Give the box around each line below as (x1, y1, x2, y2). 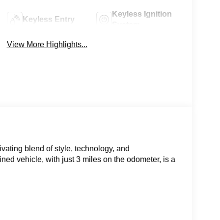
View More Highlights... (26, 40, 87, 49)
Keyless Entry (22, 15, 75, 24)
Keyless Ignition (112, 9, 172, 18)
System (112, 20, 140, 29)
